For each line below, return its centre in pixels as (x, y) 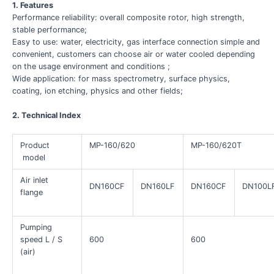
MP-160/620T (217, 146)
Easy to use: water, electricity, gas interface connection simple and (136, 42)
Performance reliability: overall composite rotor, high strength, (128, 17)
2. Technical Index (46, 116)
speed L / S (42, 240)
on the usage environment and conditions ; (91, 66)
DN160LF (158, 187)
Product (35, 146)
